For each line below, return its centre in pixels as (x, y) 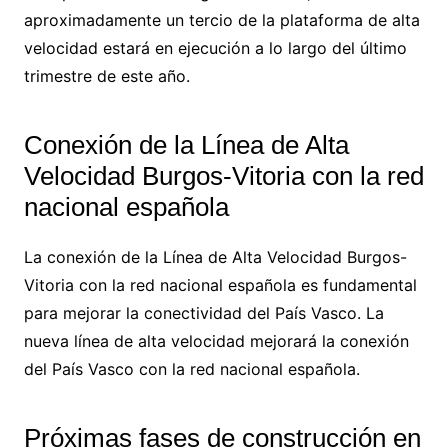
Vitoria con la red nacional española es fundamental (220, 284)
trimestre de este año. (106, 75)
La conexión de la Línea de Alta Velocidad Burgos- (215, 256)
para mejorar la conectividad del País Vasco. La (203, 312)
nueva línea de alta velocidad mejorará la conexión (216, 340)
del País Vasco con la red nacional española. (191, 368)
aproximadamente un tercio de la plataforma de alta (221, 19)
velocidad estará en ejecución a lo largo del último (215, 47)
